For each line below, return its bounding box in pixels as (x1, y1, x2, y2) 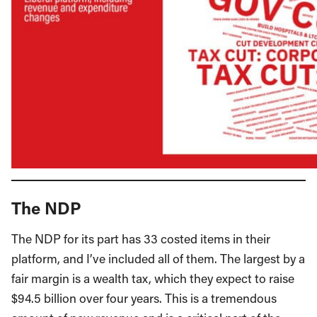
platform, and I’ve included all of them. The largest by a (11, 250, 305, 267)
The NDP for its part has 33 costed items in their (11, 231, 270, 248)
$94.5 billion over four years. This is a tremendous (11, 290, 277, 307)
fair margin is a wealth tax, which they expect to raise (11, 270, 294, 287)
